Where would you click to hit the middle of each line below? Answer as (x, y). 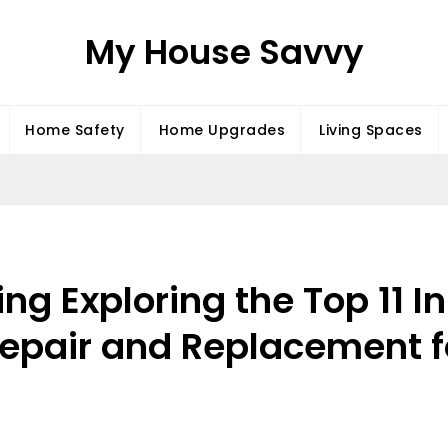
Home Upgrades (222, 130)
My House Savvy (224, 52)
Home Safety (75, 130)
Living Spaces (371, 130)
